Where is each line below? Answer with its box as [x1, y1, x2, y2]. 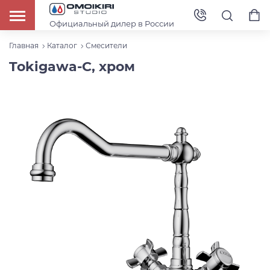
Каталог [47, 41, 77, 51]
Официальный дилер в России [49, 19, 174, 28]
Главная [9, 41, 39, 51]
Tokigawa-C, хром [9, 58, 135, 75]
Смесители [86, 41, 127, 51]
